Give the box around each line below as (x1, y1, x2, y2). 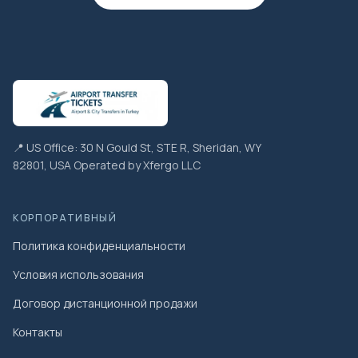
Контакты (13, 324, 62, 340)
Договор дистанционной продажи (13, 296, 197, 312)
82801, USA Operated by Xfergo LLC (13, 157, 201, 173)
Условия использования (13, 267, 144, 283)
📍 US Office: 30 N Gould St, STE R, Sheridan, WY (13, 140, 261, 156)
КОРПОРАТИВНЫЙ (13, 211, 117, 225)
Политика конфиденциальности (13, 238, 185, 254)
